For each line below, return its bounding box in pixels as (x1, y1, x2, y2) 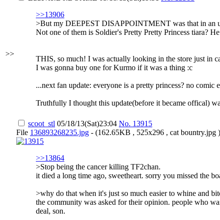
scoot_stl (28, 119, 55, 128)
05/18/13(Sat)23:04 (55, 119, 119, 128)
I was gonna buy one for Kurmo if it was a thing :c (36, 63, 192, 72)
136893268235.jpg (30, 128, 89, 137)
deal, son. (36, 207, 65, 215)
